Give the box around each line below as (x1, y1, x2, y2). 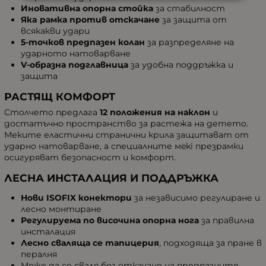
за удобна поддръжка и (128, 59, 233, 70)
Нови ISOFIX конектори (21, 192, 132, 203)
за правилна (199, 214, 254, 226)
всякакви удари (21, 25, 90, 36)
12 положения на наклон (100, 106, 210, 118)
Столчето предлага (4, 106, 100, 118)
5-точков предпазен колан (21, 36, 145, 47)
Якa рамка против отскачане (21, 14, 160, 25)
